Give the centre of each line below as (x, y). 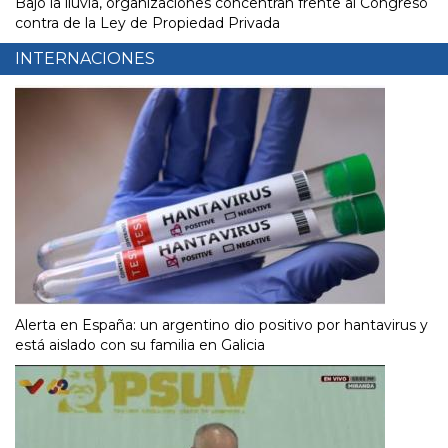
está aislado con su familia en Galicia (140, 345)
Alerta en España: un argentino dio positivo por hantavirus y (221, 325)
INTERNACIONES (85, 59)
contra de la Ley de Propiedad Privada (147, 23)
